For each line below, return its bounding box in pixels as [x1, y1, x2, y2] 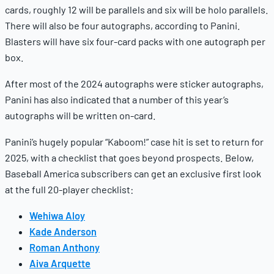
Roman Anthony [29, 242, 100, 254]
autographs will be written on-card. [5, 109, 156, 122]
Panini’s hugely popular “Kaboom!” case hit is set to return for [5, 136, 264, 148]
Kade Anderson [29, 226, 97, 238]
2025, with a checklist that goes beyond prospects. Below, [5, 152, 254, 164]
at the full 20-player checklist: [5, 183, 134, 196]
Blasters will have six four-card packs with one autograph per [5, 35, 265, 47]
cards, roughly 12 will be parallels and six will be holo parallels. [5, 3, 268, 15]
